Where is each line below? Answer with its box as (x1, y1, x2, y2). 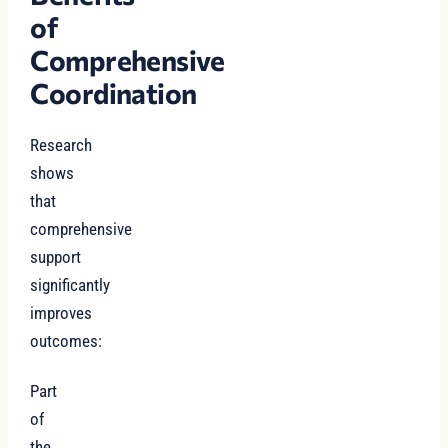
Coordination (30, 76, 197, 110)
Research (30, 135, 93, 156)
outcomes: (30, 331, 103, 352)
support (30, 247, 82, 268)
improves (30, 303, 93, 324)
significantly (30, 275, 111, 296)
